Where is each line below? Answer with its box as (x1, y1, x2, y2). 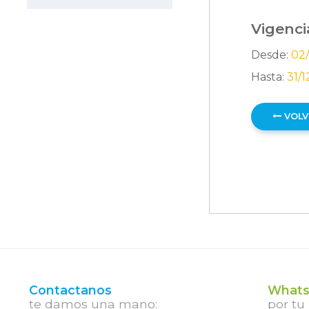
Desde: (250, 48, 291, 61)
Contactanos (28, 282, 112, 297)
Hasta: (250, 70, 287, 83)
